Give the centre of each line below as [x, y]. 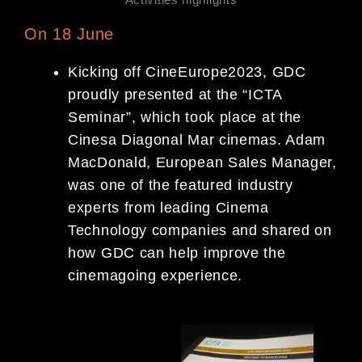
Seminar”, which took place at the [185, 117]
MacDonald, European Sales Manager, [202, 162]
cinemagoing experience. [156, 275]
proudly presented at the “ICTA [175, 94]
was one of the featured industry [181, 185]
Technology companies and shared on [200, 230]
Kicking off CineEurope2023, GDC [187, 72]
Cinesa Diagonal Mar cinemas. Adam [197, 139]
